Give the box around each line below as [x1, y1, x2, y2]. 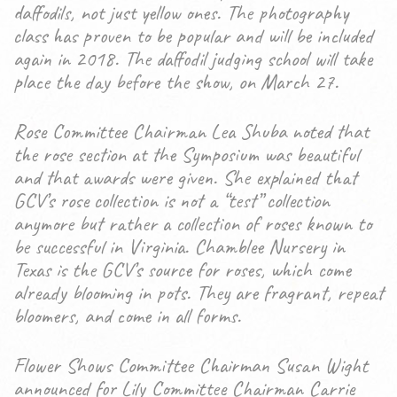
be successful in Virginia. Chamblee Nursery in [13, 233, 345, 260]
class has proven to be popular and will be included [13, 22, 373, 49]
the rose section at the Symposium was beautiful [13, 141, 359, 167]
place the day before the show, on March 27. [13, 68, 339, 95]
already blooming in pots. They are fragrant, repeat [13, 279, 384, 306]
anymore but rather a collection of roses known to [13, 210, 371, 237]
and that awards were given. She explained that [13, 164, 357, 191]
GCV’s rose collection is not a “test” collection [13, 187, 330, 214]
